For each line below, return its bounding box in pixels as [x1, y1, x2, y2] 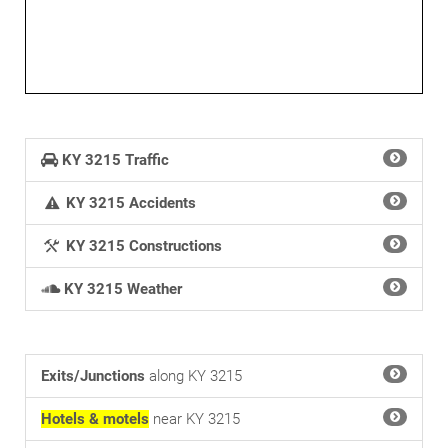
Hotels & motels [41, 410, 149, 428]
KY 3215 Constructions [66, 237, 222, 255]
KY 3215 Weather [64, 280, 182, 298]
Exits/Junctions [41, 367, 145, 385]
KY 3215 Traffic [62, 151, 169, 169]
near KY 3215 [149, 410, 240, 428]
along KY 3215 [145, 367, 242, 385]
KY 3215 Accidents [66, 194, 196, 212]
